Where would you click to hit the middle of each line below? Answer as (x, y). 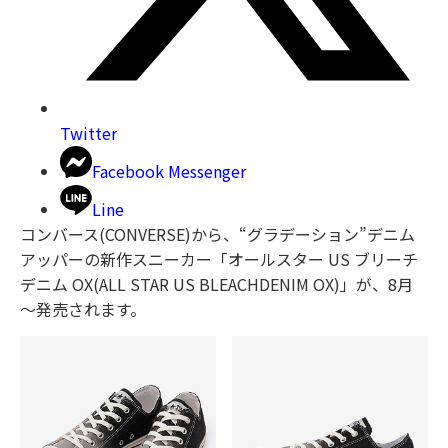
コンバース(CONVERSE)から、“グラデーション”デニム (217, 233)
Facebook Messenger (169, 170)
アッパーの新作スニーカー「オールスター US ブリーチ (219, 258)
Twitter (88, 132)
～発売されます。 (83, 308)
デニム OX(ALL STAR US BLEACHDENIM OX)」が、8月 (216, 283)
